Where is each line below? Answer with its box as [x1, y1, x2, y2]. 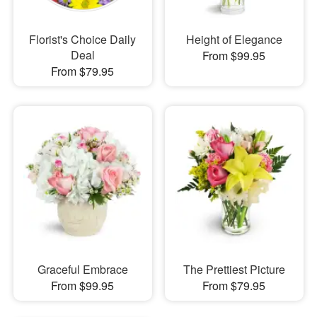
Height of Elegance [185, 30, 282, 47]
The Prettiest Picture [183, 261, 285, 277]
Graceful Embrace [37, 261, 128, 277]
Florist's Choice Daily [29, 30, 137, 47]
